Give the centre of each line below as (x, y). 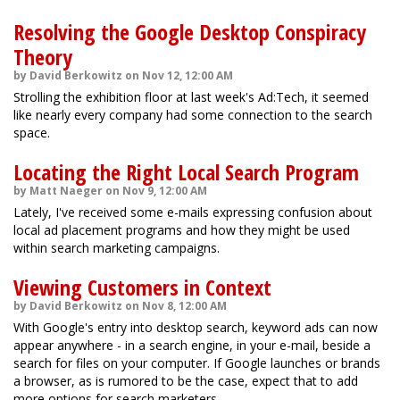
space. (32, 133)
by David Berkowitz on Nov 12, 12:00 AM (123, 75)
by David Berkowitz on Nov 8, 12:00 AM (120, 306)
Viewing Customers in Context (142, 287)
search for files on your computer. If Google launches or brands (197, 363)
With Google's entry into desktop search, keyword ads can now (196, 327)
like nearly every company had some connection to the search (193, 115)
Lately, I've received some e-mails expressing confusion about (193, 212)
